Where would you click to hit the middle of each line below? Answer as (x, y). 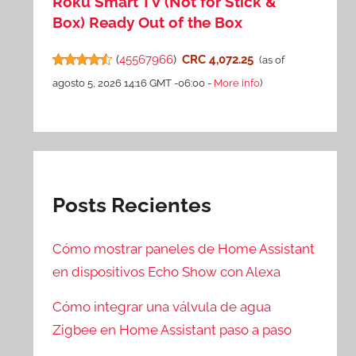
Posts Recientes (132, 205)
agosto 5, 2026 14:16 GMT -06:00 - (133, 83)
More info (237, 83)
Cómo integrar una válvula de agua (162, 306)
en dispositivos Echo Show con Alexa (167, 271)
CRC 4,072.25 (217, 60)
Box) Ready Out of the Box (148, 23)
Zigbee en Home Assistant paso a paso (172, 329)
